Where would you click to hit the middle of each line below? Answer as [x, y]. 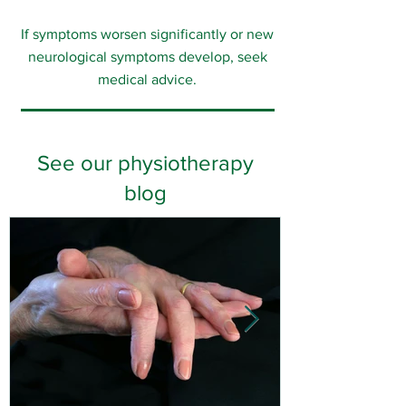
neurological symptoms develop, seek [147, 57]
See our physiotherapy [145, 163]
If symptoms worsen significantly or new [147, 34]
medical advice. [147, 79]
